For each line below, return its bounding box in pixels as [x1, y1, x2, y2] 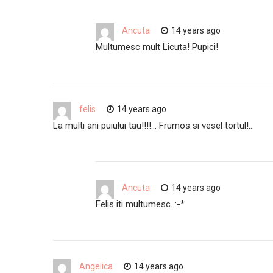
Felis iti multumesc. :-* [96, 198, 185, 210]
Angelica [79, 261, 113, 271]
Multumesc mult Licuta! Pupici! [96, 41, 219, 52]
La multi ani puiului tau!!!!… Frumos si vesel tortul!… [53, 119, 254, 131]
